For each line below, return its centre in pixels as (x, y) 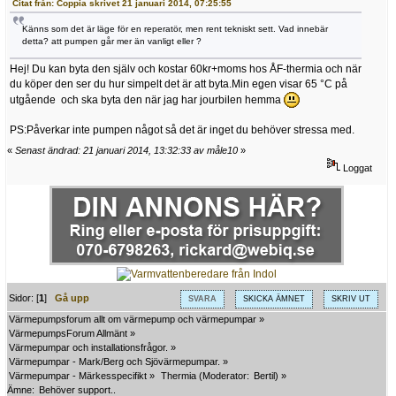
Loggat (357, 168)
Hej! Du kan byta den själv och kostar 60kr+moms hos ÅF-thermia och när (186, 69)
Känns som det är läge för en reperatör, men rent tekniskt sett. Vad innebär (175, 29)
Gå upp (72, 298)
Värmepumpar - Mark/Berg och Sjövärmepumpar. (114, 362)
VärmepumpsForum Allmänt (68, 334)
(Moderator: (225, 376)
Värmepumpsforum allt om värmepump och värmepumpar (133, 320)
